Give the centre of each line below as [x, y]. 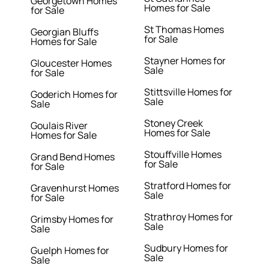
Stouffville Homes [183, 155]
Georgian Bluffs [65, 32]
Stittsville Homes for [188, 92]
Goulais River [59, 126]
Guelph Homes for [70, 251]
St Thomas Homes [184, 30]
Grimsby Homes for [72, 219]
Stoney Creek [173, 123]
